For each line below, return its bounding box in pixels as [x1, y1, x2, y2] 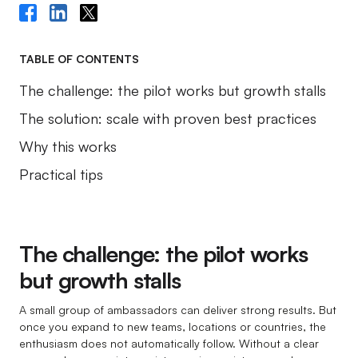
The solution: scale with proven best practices [19, 109, 316, 128]
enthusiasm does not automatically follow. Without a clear [19, 336, 319, 351]
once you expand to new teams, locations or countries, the [19, 320, 326, 334]
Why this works [19, 137, 117, 156]
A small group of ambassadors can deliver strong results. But [19, 303, 336, 317]
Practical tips [19, 165, 103, 184]
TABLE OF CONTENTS [19, 52, 139, 66]
